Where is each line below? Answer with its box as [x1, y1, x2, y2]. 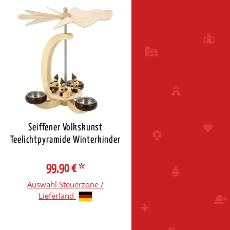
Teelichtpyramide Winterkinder [10, 135, 121, 145]
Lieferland [39, 190, 76, 201]
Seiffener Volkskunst [28, 122, 103, 132]
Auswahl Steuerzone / [27, 179, 104, 189]
